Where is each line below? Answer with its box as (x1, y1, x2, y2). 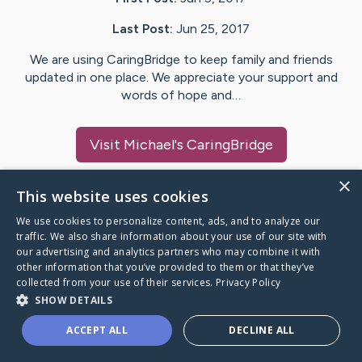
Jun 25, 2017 (176, 21, 250, 37)
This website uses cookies (16, 187, 208, 206)
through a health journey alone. (19, 330, 233, 350)
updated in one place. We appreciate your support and (24, 69, 338, 86)
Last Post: (112, 21, 173, 37)
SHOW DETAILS (35, 293, 113, 307)
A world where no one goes (19, 309, 208, 329)
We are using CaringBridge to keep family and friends (29, 52, 333, 68)
